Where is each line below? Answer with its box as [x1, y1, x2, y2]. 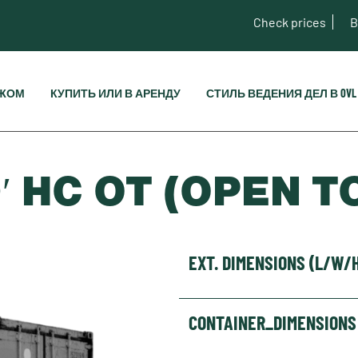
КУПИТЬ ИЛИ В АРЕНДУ [50, 86, 181, 100]
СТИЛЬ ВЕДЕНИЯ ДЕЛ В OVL [205, 86, 356, 100]
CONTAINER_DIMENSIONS [189, 311, 356, 334]
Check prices [253, 14, 326, 30]
